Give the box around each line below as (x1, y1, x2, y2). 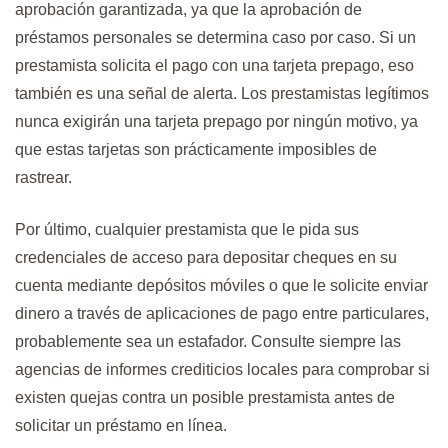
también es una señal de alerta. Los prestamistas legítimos (15, 85, 429, 103)
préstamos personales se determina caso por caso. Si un (15, 29, 416, 47)
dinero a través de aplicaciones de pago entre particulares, (15, 305, 429, 323)
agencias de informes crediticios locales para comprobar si (15, 361, 430, 379)
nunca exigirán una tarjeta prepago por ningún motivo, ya (15, 113, 418, 131)
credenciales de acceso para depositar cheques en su (15, 249, 397, 267)
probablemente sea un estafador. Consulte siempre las (15, 333, 401, 351)
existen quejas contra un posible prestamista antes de (15, 389, 395, 407)
